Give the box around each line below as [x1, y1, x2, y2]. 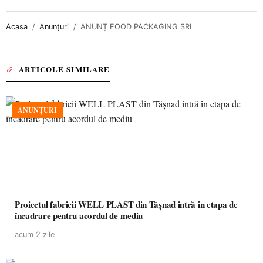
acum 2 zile [15, 230, 55, 239]
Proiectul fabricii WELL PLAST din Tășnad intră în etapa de [15, 197, 238, 211]
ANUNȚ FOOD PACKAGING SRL [80, 22, 194, 31]
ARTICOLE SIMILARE [19, 63, 110, 75]
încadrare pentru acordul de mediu [15, 208, 143, 222]
